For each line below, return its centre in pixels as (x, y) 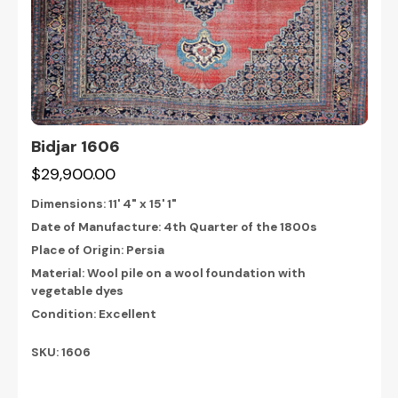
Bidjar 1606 (75, 147)
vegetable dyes (77, 291)
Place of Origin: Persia (97, 251)
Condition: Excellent (93, 314)
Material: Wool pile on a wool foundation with (168, 274)
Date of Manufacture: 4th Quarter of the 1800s (174, 227)
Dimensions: (69, 204)
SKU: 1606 (60, 352)
